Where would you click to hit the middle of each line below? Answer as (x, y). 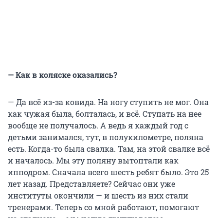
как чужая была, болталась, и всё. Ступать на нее (105, 113)
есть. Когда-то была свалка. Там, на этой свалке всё (109, 148)
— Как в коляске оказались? (63, 74)
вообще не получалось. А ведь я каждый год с (98, 125)
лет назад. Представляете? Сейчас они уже (91, 183)
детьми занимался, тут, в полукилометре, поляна (106, 137)
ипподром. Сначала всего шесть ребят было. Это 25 (108, 172)
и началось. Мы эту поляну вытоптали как (93, 160)
